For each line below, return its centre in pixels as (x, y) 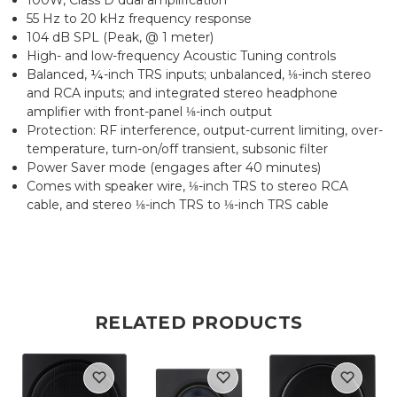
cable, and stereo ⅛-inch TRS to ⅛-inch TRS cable (178, 204)
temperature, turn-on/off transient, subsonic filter (178, 148)
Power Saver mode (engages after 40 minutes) (174, 167)
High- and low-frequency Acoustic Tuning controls (182, 55)
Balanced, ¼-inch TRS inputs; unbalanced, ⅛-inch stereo (199, 74)
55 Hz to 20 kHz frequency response (140, 18)
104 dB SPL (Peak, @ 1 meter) (121, 37)
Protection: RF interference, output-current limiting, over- (205, 130)
